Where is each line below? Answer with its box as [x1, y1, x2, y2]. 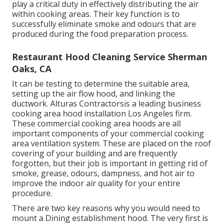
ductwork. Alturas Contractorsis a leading [12, 98, 168, 109]
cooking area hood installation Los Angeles [12, 108, 173, 119]
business [168, 98, 201, 109]
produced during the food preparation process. [12, 28, 188, 39]
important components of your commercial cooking [12, 127, 204, 139]
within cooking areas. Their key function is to [12, 8, 180, 19]
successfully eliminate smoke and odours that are [12, 18, 196, 29]
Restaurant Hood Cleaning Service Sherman [12, 50, 207, 63]
